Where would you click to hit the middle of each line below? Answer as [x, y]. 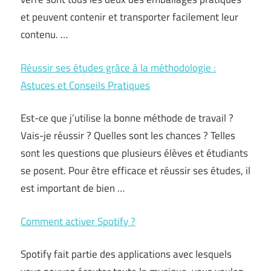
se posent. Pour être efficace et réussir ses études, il [135, 171]
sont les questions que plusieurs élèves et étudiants [134, 153]
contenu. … [44, 34]
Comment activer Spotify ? [78, 221]
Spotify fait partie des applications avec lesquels [126, 254]
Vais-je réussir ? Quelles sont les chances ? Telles [128, 135]
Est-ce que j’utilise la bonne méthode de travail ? [127, 118]
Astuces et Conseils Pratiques [85, 85]
